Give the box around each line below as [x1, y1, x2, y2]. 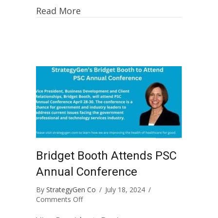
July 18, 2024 [105, 185, 147, 194]
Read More [36, 5, 81, 17]
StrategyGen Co [46, 185, 96, 194]
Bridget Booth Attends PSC [36, 149, 177, 163]
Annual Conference [36, 165, 137, 179]
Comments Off [36, 195, 83, 204]
